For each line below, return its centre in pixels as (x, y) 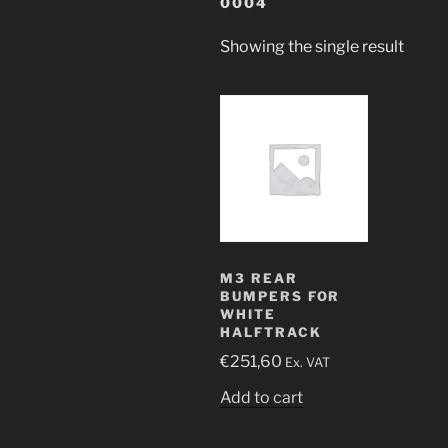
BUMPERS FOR (280, 295)
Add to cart (261, 398)
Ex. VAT (307, 363)
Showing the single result (312, 46)
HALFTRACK (271, 331)
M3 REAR (259, 277)
